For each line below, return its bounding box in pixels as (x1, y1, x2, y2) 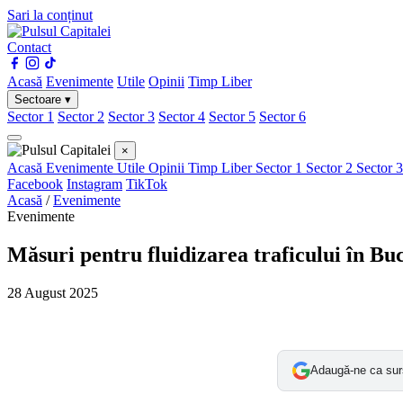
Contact (7, 40, 51, 55)
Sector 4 (158, 109, 205, 124)
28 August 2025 (7, 284, 98, 300)
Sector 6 (259, 109, 306, 124)
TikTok (126, 176, 167, 192)
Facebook (7, 176, 63, 192)
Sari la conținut (7, 7, 93, 22)
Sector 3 (108, 109, 155, 124)
